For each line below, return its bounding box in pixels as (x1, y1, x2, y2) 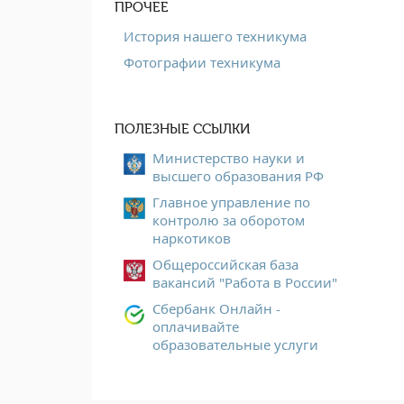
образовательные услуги (152, 335, 318, 353)
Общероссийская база (152, 254, 298, 273)
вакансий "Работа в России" (152, 272, 337, 291)
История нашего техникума (124, 26, 307, 45)
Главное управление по (152, 192, 310, 211)
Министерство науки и (152, 148, 305, 167)
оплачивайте (152, 317, 239, 335)
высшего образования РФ (152, 166, 324, 185)
